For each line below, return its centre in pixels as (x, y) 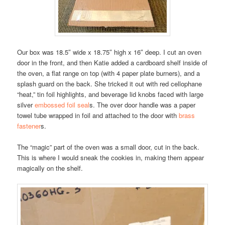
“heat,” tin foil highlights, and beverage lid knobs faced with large (110, 94)
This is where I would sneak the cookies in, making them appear (111, 157)
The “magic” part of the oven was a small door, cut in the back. (108, 147)
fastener (29, 126)
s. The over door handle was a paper (143, 104)
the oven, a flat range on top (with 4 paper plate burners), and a (109, 73)
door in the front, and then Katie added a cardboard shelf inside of (113, 62)
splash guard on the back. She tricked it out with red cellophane (110, 83)
